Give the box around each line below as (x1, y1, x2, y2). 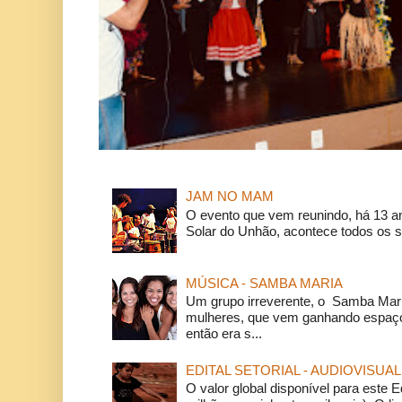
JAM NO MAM (185, 188, 274, 205)
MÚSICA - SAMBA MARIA (185, 275, 343, 292)
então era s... (185, 326, 262, 342)
